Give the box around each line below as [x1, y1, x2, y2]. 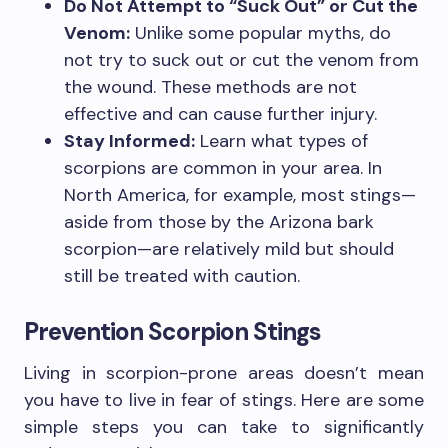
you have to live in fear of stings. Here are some [24, 388, 424, 413]
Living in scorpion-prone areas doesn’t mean [24, 361, 424, 386]
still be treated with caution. [64, 264, 300, 289]
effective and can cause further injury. [64, 102, 377, 127]
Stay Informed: [64, 129, 195, 154]
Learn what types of [195, 129, 368, 154]
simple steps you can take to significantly [24, 415, 424, 440]
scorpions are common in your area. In [64, 156, 382, 181]
